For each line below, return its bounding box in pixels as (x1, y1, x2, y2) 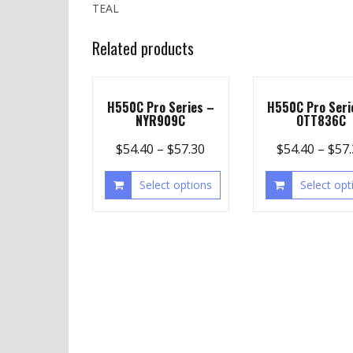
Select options (139, 176, 212, 192)
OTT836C (295, 110, 346, 130)
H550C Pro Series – (106, 97, 214, 117)
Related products (92, 35, 194, 60)
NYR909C (136, 110, 186, 130)
